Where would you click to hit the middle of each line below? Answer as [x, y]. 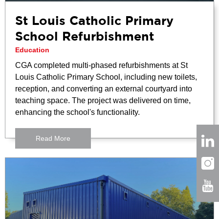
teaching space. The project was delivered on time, [103, 100]
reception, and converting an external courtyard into [104, 88]
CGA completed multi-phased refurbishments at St [101, 65]
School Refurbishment [85, 37]
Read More [53, 138]
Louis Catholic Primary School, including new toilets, [106, 77]
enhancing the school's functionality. [77, 112]
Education [32, 50]
